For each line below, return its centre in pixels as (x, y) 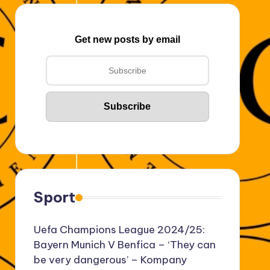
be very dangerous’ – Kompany (110, 260)
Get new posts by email (127, 40)
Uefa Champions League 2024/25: (119, 230)
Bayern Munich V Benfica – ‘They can (124, 245)
